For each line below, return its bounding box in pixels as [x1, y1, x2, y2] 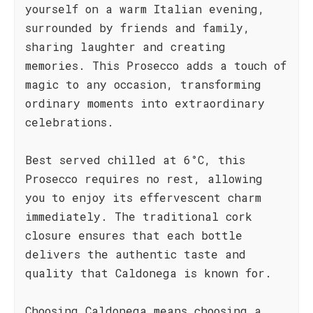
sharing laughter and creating [25, 39, 226, 54]
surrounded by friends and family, [25, 20, 250, 35]
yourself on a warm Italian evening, [25, 1, 265, 16]
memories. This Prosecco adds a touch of [25, 58, 286, 73]
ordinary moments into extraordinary [25, 96, 265, 110]
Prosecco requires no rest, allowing [25, 171, 263, 186]
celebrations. [25, 115, 114, 129]
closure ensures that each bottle [25, 228, 242, 242]
